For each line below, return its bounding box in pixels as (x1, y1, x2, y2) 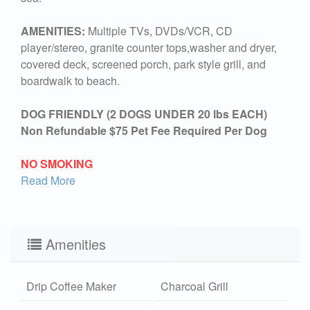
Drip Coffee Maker (26, 278, 116, 295)
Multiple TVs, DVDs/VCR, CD (85, 23, 232, 39)
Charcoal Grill (161, 278, 229, 295)
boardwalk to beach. (21, 73, 120, 89)
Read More (21, 172, 75, 189)
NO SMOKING (21, 156, 93, 172)
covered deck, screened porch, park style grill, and (21, 56, 266, 73)
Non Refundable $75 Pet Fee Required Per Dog (21, 122, 267, 139)
